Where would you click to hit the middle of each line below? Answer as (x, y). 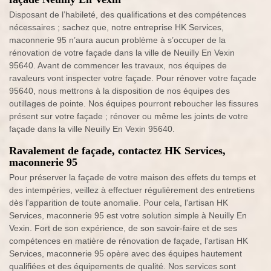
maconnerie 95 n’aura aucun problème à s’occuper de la (117, 40)
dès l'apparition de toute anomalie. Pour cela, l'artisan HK (119, 203)
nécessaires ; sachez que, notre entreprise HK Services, (116, 28)
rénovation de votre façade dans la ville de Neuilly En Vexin (122, 53)
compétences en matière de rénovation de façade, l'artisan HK (129, 241)
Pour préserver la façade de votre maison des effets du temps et (132, 178)
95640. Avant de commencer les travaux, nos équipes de (118, 66)
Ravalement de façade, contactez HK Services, (117, 151)
